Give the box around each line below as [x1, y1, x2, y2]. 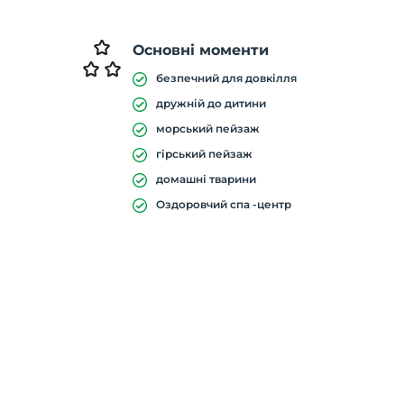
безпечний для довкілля [155, 71, 297, 85]
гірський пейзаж [155, 147, 252, 161]
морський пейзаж [155, 122, 260, 135]
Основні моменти [132, 41, 269, 59]
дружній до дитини [155, 96, 266, 110]
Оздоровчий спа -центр [155, 197, 291, 211]
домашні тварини [155, 172, 256, 186]
